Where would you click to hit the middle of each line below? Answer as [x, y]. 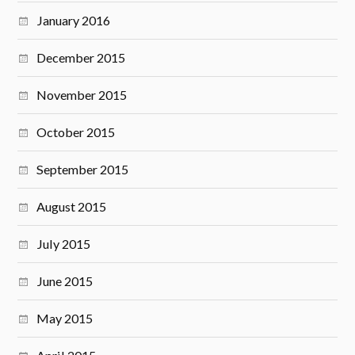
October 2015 [76, 132]
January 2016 [74, 21]
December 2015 [81, 58]
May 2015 [65, 319]
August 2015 [72, 207]
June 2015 [65, 281]
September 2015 [83, 170]
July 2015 [64, 244]
